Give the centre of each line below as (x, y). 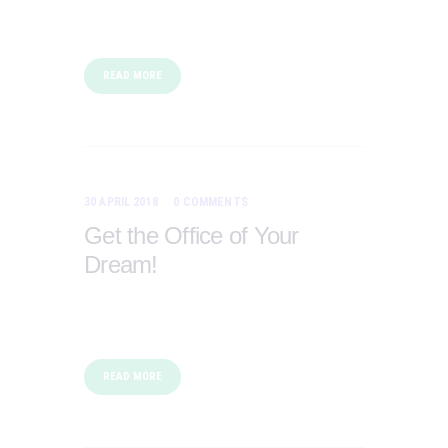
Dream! (121, 264)
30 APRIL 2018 (121, 201)
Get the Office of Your (191, 235)
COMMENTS (215, 201)
